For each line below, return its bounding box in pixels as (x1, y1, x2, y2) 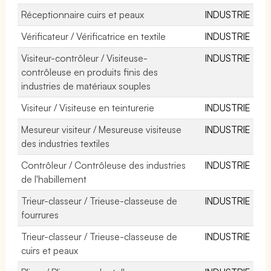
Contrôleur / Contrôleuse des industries (21, 158, 186, 171)
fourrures (21, 208, 59, 221)
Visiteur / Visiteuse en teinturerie (21, 101, 155, 114)
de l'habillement (21, 172, 87, 185)
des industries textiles (21, 137, 110, 149)
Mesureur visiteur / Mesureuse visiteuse (21, 123, 182, 135)
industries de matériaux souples (21, 79, 151, 92)
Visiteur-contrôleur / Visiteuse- (21, 51, 148, 64)
